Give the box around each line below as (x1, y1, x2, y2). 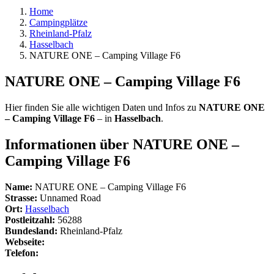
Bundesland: (5, 225, 57, 236)
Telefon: (5, 247, 39, 258)
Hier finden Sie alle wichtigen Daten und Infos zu (5, 102, 199, 113)
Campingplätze (29, 17, 87, 28)
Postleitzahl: (5, 214, 55, 225)
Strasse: (5, 192, 37, 203)
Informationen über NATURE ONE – (5, 136, 239, 152)
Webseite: (5, 236, 45, 247)
